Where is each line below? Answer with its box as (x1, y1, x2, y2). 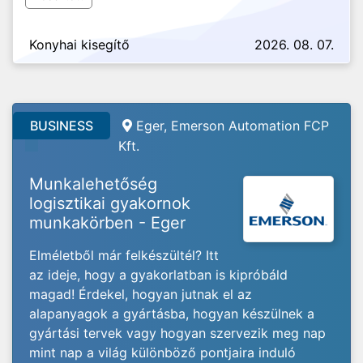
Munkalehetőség (29, 174, 157, 194)
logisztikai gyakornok (29, 194, 190, 213)
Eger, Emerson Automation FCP (136, 117, 329, 134)
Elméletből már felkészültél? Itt (29, 247, 219, 263)
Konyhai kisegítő (29, 36, 130, 53)
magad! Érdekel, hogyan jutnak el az (29, 286, 252, 302)
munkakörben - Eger (29, 213, 186, 233)
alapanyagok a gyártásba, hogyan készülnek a (29, 305, 314, 322)
